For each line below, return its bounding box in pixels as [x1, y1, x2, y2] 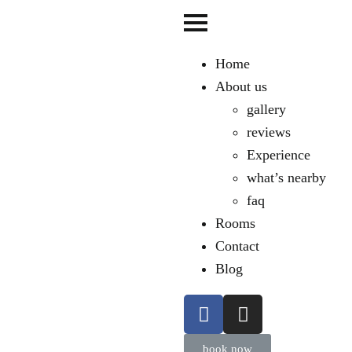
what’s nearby [247, 170, 326, 185]
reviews [247, 124, 291, 140]
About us [215, 79, 267, 94]
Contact [215, 238, 259, 254]
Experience [247, 147, 310, 163]
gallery [247, 101, 286, 117]
